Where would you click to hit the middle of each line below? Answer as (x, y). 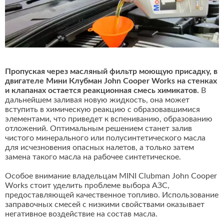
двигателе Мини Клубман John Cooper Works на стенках (111, 81)
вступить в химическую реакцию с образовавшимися (102, 110)
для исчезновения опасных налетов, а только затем (99, 148)
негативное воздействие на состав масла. (81, 214)
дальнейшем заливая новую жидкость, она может (97, 100)
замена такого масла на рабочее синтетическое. (93, 157)
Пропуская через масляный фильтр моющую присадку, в (111, 72)
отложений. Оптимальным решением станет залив (98, 129)
